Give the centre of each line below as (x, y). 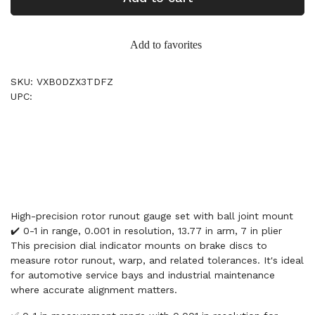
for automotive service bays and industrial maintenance (143, 275)
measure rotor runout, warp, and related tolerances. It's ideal (157, 260)
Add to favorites (166, 45)
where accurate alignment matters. (94, 290)
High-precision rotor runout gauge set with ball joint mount (152, 216)
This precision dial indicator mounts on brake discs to (139, 245)
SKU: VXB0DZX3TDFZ (62, 82)
